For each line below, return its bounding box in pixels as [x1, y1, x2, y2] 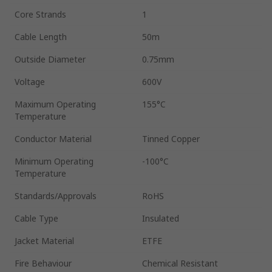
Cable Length [15, 30, 67, 42]
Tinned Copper [142, 132, 200, 144]
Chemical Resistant [142, 257, 218, 269]
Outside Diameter [15, 53, 86, 65]
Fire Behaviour [15, 257, 72, 269]
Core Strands [15, 8, 66, 20]
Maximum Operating [15, 98, 96, 110]
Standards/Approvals [15, 189, 97, 202]
